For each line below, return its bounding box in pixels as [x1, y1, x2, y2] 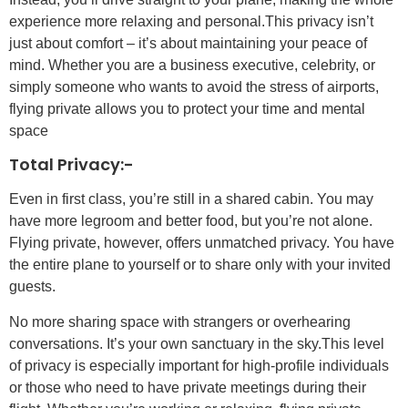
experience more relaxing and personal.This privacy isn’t [9, 14, 373, 30]
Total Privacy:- [9, 153, 134, 177]
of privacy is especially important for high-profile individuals [9, 357, 389, 373]
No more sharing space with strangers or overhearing [9, 313, 351, 330]
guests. [9, 279, 56, 295]
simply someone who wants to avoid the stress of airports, [9, 79, 379, 96]
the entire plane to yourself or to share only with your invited [9, 257, 391, 273]
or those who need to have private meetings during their [9, 379, 366, 395]
